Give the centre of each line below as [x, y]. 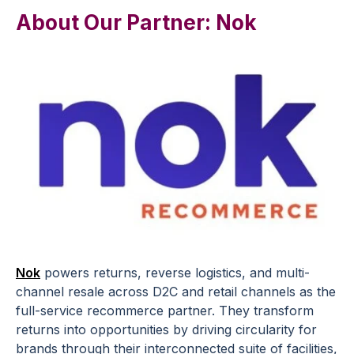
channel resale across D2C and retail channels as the [176, 292]
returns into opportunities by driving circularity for [166, 330]
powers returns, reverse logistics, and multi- [175, 273]
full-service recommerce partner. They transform [165, 311]
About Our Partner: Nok [136, 22]
